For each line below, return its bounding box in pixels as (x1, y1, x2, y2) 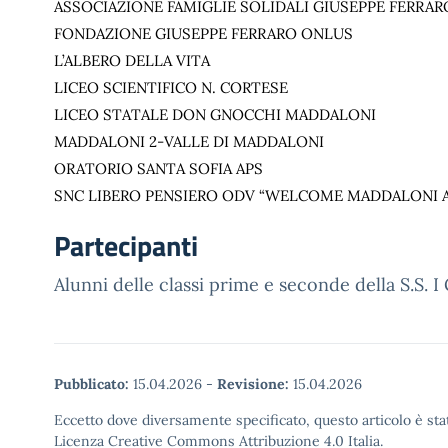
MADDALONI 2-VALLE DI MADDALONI (54, 132, 324, 151)
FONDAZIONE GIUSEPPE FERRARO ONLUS (54, 24, 353, 43)
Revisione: (217, 375, 289, 393)
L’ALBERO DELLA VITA (54, 51, 210, 70)
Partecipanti (54, 224, 198, 267)
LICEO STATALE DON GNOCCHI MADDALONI (54, 105, 376, 124)
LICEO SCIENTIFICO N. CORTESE (54, 78, 288, 97)
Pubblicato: (54, 375, 129, 393)
